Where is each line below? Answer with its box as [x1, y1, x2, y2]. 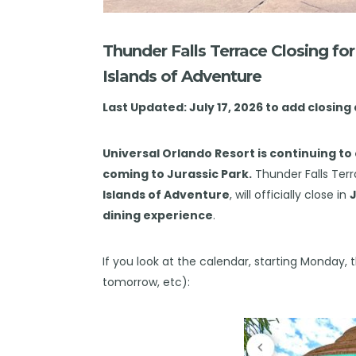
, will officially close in [230, 186, 350, 203]
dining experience [103, 207, 214, 223]
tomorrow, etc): [103, 273, 191, 290]
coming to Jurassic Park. [103, 165, 253, 182]
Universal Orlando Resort [103, 145, 256, 161]
